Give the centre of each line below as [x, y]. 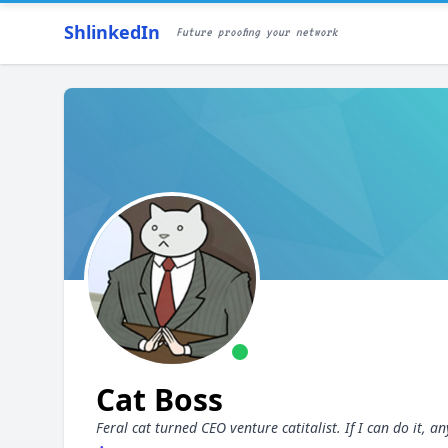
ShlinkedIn [112, 32]
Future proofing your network [257, 32]
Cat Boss [163, 399]
